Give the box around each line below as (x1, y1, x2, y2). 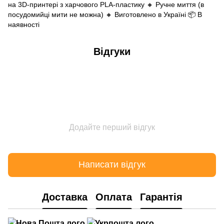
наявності (8, 20, 39, 28)
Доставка (41, 191, 87, 202)
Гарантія (139, 191, 182, 202)
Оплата (95, 191, 132, 202)
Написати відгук (78, 159, 145, 170)
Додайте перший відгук (69, 122, 155, 131)
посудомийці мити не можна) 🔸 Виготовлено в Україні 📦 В (8, 10, 202, 18)
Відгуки (93, 45, 130, 57)
